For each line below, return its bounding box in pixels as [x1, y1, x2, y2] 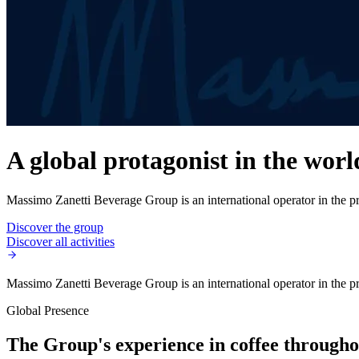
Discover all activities [6, 234, 115, 248]
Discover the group [6, 220, 103, 234]
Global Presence [6, 303, 89, 317]
